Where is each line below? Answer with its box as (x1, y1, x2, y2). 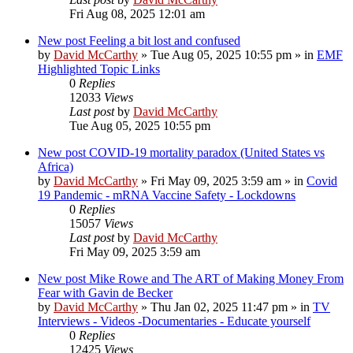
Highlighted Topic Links (38, 61, 160, 76)
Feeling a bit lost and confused (89, 33, 240, 47)
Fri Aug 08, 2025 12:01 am (69, 6, 205, 20)
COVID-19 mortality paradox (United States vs (89, 145, 325, 159)
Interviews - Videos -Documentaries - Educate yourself (38, 314, 310, 328)
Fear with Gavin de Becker (38, 285, 173, 299)
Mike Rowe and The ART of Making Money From (89, 271, 344, 285)
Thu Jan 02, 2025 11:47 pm (150, 299, 288, 314)
